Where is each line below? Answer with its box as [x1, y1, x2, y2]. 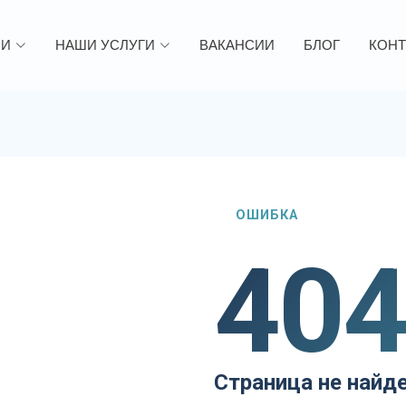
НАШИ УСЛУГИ [54, 37, 155, 53]
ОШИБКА [236, 208, 298, 223]
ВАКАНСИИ [198, 37, 275, 53]
